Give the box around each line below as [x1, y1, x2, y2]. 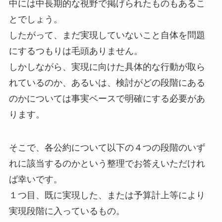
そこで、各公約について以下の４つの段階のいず [8, 143, 205, 153]
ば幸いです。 [8, 174, 62, 185]
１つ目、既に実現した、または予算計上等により [8, 190, 205, 201]
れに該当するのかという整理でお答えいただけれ [8, 159, 205, 169]
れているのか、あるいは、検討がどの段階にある [8, 77, 205, 88]
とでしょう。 [8, 14, 62, 24]
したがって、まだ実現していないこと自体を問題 [8, 30, 205, 40]
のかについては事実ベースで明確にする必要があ [8, 93, 205, 104]
